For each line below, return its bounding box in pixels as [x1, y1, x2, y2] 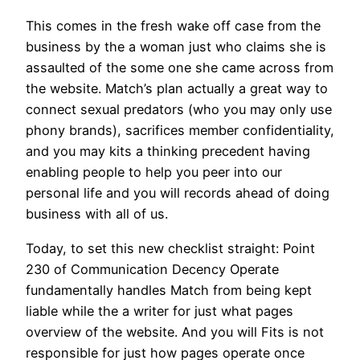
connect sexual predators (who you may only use [26, 101, 332, 118]
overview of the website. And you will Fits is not [26, 323, 324, 340]
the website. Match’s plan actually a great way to [26, 80, 328, 97]
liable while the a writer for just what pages [26, 302, 293, 319]
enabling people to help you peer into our [26, 164, 282, 181]
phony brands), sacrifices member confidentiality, [26, 122, 334, 139]
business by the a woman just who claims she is [26, 39, 326, 55]
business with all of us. [26, 206, 168, 223]
